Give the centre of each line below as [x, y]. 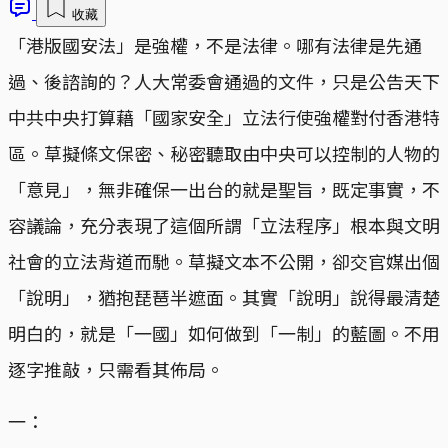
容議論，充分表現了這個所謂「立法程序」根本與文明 [224, 224]
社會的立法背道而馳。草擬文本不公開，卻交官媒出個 [224, 260]
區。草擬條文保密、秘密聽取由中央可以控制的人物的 [224, 152]
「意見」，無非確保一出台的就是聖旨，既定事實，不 [224, 188]
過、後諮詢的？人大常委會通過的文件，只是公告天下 [224, 80]
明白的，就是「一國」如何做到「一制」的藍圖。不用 [224, 332]
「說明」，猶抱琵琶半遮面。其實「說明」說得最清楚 [224, 296]
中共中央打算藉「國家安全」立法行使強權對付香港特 [224, 116]
